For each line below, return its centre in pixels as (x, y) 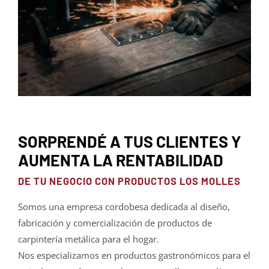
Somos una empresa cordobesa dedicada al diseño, (124, 207)
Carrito (30, 77)
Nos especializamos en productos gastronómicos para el (134, 255)
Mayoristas (39, 37)
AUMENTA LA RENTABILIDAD (120, 160)
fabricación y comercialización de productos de (115, 223)
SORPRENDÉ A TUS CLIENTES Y (129, 141)
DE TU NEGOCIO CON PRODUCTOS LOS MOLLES (129, 181)
